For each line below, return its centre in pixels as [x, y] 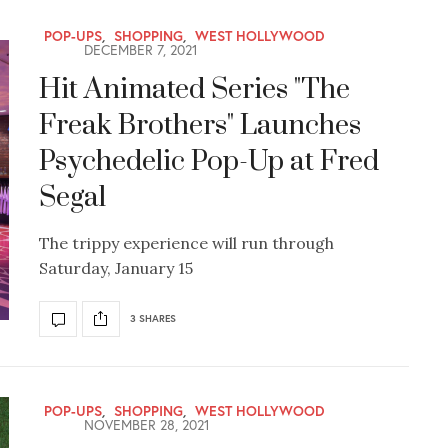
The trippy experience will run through [186, 242]
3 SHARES [153, 319]
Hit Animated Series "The [194, 89]
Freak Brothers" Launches [200, 125]
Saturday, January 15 [116, 267]
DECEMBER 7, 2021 [139, 49]
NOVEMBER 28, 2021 [145, 424]
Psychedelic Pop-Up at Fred [209, 161]
